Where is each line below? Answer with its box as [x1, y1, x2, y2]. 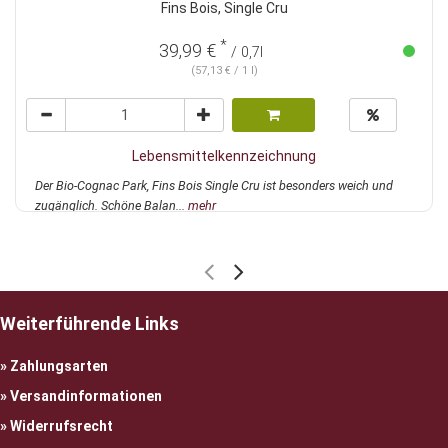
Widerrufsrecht [10, 418, 113, 434]
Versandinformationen [10, 388, 162, 404]
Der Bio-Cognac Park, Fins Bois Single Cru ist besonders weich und [35, 178, 393, 193]
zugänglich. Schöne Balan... [35, 198, 188, 213]
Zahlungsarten [10, 358, 108, 374]
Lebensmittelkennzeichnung [132, 148, 316, 164]
